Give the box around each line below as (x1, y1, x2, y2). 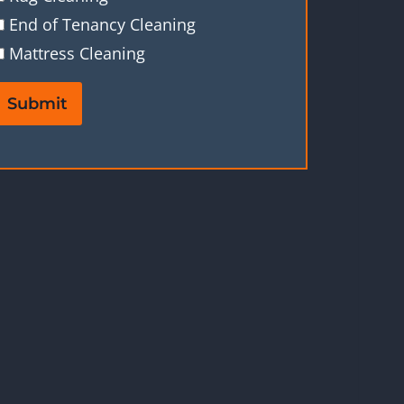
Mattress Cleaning (9, 42, 145, 65)
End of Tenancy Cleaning (9, 14, 196, 36)
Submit (7, 94, 68, 115)
